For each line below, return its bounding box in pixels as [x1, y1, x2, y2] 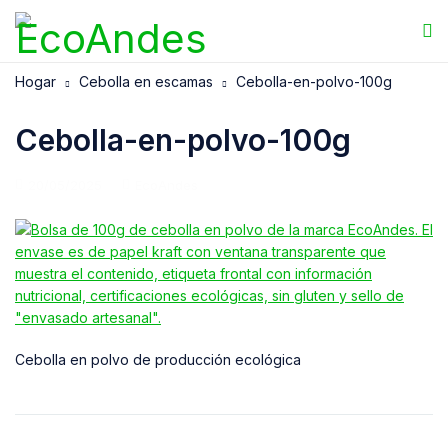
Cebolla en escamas [79, 73, 213, 90]
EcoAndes [135, 177, 198, 193]
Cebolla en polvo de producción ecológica [15, 351, 301, 368]
